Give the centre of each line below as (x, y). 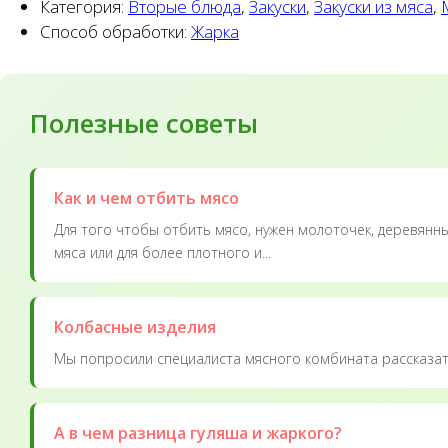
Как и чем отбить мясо (146, 197)
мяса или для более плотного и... (162, 252)
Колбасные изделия (135, 326)
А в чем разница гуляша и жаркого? (198, 432)
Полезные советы (144, 122)
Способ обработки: (115, 31)
